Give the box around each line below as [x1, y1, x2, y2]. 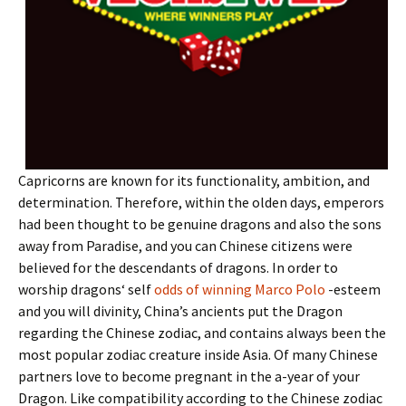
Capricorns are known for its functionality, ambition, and [18, 171, 370, 189]
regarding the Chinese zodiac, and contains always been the [18, 324, 386, 342]
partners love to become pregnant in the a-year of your [18, 367, 360, 385]
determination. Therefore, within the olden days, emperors [18, 193, 384, 211]
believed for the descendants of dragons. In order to [18, 258, 338, 276]
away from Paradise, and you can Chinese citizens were [18, 237, 353, 255]
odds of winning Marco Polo [154, 280, 325, 298]
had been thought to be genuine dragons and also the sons [18, 215, 382, 233]
